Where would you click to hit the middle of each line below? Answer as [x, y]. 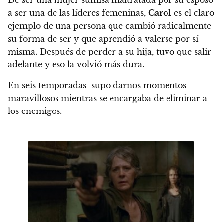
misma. [23, 51]
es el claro [193, 13]
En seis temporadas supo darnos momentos [97, 85]
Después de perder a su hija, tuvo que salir [124, 51]
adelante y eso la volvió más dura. [76, 64]
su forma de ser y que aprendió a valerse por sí [103, 38]
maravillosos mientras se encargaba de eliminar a [108, 98]
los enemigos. [35, 111]
